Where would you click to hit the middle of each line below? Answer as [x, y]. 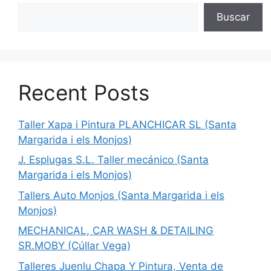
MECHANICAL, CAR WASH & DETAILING [116, 230]
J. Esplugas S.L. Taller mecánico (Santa [113, 160]
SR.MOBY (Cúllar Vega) [74, 246]
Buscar [233, 17]
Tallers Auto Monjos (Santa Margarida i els [121, 195]
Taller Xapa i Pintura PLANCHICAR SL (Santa [127, 124]
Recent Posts [84, 92]
